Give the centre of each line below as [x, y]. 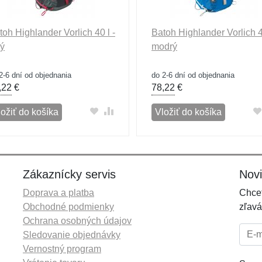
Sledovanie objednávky [72, 235]
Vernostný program [62, 249]
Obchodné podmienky [68, 207]
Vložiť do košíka [188, 112]
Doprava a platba [58, 193]
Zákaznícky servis [69, 174]
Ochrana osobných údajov [77, 221]
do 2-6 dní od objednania [193, 75]
